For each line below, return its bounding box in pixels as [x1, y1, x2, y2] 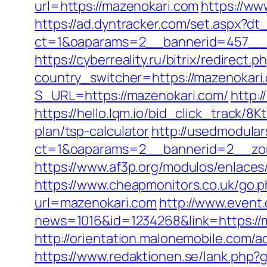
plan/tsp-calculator [35, 122, 150, 140]
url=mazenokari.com [35, 194, 157, 212]
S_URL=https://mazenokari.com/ [35, 86, 229, 104]
